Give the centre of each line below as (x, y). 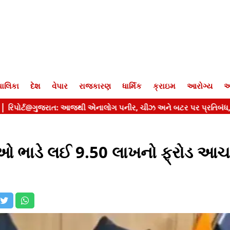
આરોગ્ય (200, 86)
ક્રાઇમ (164, 86)
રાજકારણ (95, 86)
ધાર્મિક (132, 86)
